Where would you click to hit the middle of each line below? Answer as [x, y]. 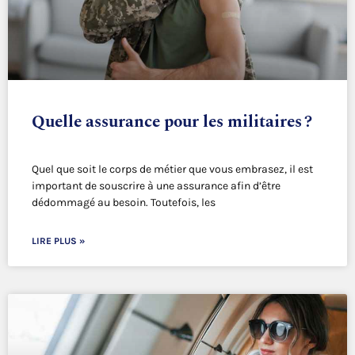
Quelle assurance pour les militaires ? [172, 122]
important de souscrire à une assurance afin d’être [156, 186]
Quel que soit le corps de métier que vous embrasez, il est [172, 170]
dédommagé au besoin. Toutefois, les [124, 203]
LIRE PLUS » [58, 241]
